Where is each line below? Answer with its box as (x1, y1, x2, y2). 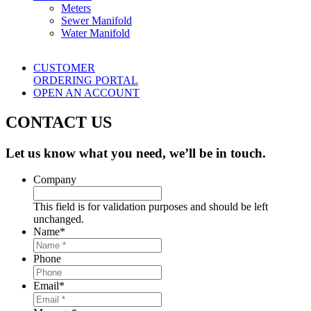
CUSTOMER (33, 61, 95, 74)
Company (33, 174, 76, 186)
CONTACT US (6, 112, 112, 131)
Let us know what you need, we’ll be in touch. (6, 145, 266, 160)
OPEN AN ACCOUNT (33, 86, 140, 99)
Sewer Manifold (61, 14, 132, 26)
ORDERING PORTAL (33, 74, 138, 86)
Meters (61, 1, 91, 14)
